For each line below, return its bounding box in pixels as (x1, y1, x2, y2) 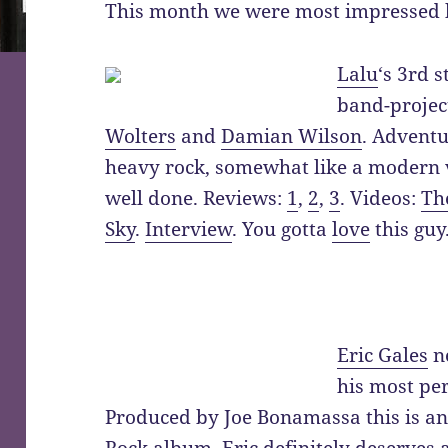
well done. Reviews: (105, 185, 288, 212)
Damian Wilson (221, 123, 363, 150)
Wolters (105, 123, 177, 150)
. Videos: (340, 185, 422, 212)
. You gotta (232, 216, 333, 243)
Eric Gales (337, 342, 429, 369)
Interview (145, 216, 233, 243)
